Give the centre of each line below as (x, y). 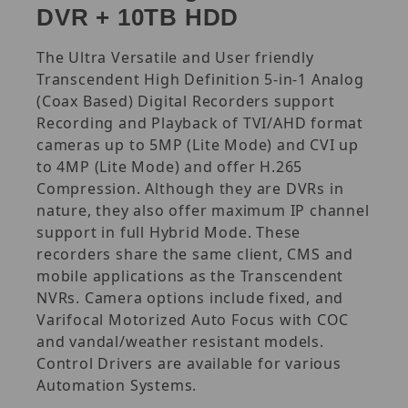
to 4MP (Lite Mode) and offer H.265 (170, 166)
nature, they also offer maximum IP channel (203, 210)
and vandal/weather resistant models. (180, 341)
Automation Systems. (117, 385)
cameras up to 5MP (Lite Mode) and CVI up (198, 144)
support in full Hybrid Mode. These (169, 232)
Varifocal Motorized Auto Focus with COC (193, 319)
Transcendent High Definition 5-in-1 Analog (200, 79)
